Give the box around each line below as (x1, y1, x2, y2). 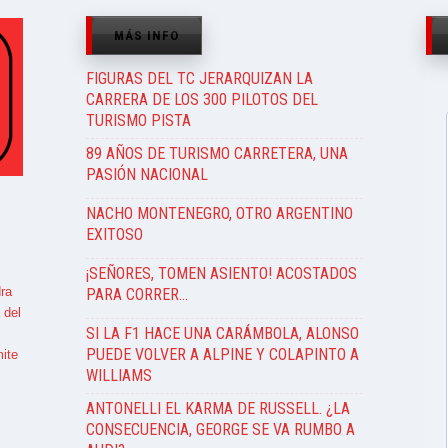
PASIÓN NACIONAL (85, 165, 208, 184)
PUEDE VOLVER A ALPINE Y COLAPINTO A (85, 345, 359, 364)
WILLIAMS (85, 366, 152, 385)
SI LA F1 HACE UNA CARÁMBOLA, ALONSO (85, 324, 359, 343)
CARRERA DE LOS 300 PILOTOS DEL (85, 90, 318, 109)
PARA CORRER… (85, 285, 188, 304)
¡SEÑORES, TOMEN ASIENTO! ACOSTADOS (85, 264, 357, 283)
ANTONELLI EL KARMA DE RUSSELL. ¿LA (85, 399, 350, 418)
